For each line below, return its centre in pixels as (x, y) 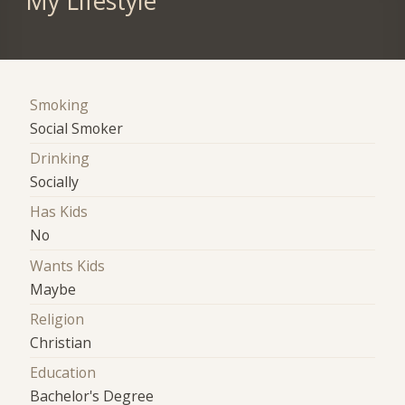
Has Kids (59, 212)
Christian (61, 342)
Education (63, 373)
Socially (55, 181)
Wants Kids (68, 265)
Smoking (60, 104)
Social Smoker (77, 128)
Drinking (60, 158)
